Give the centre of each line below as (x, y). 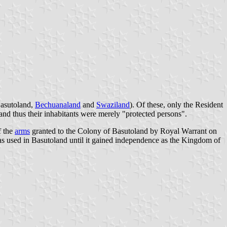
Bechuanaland (58, 105)
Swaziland (113, 105)
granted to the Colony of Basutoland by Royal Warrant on (123, 131)
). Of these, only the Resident (176, 105)
